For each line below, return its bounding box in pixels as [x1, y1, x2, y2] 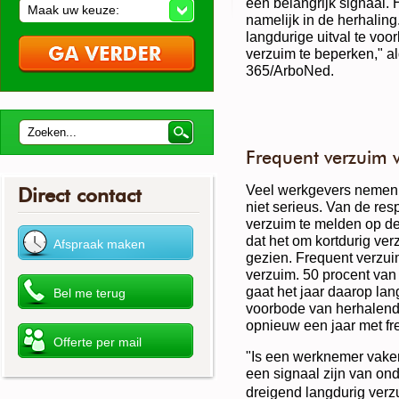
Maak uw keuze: [28, 3, 119, 17]
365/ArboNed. [246, 62, 334, 78]
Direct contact [18, 183, 142, 208]
